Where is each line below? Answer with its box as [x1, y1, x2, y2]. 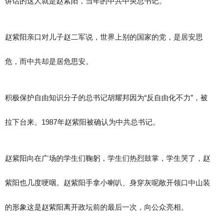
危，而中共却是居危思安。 [5, 57, 93, 66]
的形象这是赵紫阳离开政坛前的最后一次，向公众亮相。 [5, 203, 188, 212]
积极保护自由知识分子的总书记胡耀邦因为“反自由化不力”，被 [5, 93, 208, 102]
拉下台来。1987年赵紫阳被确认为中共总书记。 [5, 118, 160, 127]
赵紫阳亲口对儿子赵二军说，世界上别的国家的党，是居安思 [5, 33, 203, 42]
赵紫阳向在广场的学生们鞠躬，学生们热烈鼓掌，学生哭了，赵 [5, 154, 210, 163]
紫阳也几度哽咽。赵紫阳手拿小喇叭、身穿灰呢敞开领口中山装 [5, 178, 210, 187]
